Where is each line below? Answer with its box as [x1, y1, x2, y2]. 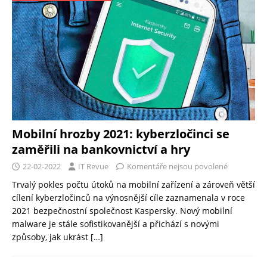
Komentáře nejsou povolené [127, 161, 228, 172]
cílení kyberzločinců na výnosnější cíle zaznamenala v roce [12, 192, 245, 204]
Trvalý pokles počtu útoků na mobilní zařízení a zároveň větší [12, 179, 255, 191]
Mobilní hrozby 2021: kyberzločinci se [12, 126, 229, 142]
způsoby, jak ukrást [12, 231, 91, 243]
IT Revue [78, 161, 108, 172]
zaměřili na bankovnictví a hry [12, 141, 190, 158]
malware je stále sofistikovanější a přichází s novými [12, 218, 219, 230]
